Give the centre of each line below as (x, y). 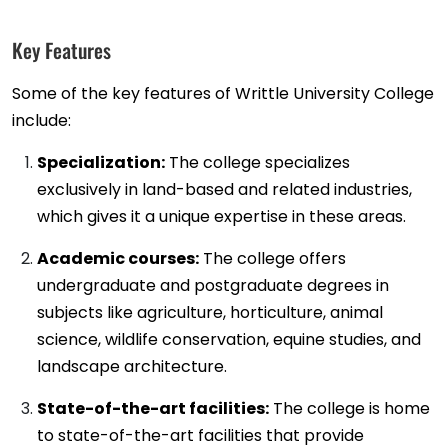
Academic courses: (118, 259)
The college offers (272, 259)
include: (41, 121)
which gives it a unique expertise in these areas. (221, 217)
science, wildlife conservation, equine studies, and (229, 340)
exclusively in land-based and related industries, (224, 190)
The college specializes (257, 163)
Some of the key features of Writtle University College (223, 94)
